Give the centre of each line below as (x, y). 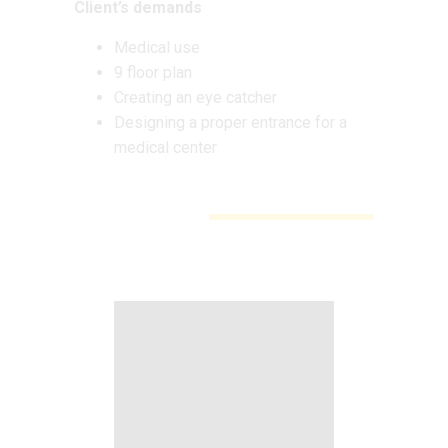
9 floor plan (153, 72)
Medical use (157, 47)
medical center (165, 147)
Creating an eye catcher (195, 97)
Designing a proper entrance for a (230, 122)
